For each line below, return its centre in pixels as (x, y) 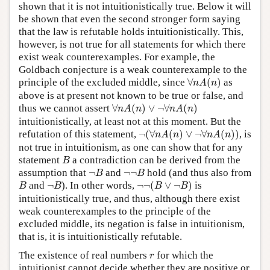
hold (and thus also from (198, 172)
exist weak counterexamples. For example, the (117, 57)
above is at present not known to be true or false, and (131, 95)
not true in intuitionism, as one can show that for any (131, 147)
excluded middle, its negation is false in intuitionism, (132, 224)
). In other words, (99, 185)
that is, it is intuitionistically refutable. (100, 236)
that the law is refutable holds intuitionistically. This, (131, 31)
